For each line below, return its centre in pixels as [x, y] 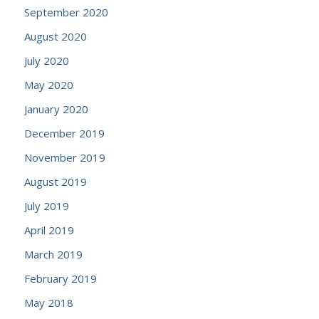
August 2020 [55, 36]
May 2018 [48, 303]
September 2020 [66, 12]
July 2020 [46, 61]
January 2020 [56, 109]
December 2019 [64, 133]
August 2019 [55, 182]
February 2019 [60, 278]
